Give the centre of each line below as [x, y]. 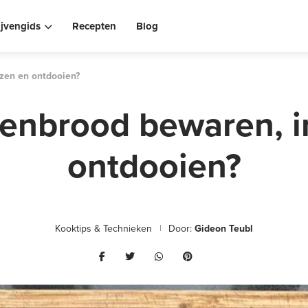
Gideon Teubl [224, 229]
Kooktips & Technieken [103, 229]
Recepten [94, 26]
